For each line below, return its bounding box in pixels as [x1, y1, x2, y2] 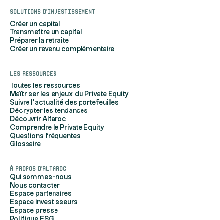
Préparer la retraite [10, 37, 69, 45]
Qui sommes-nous [10, 174, 72, 181]
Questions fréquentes [10, 133, 81, 140]
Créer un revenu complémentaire [10, 46, 114, 53]
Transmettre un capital [10, 29, 82, 36]
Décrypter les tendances [10, 108, 88, 115]
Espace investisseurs [10, 199, 78, 206]
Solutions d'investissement [10, 7, 95, 14]
